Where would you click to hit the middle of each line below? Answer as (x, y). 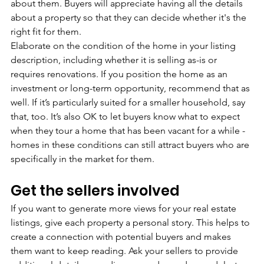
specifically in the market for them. (82, 159)
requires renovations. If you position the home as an (120, 74)
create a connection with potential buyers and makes (122, 237)
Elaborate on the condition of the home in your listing (124, 46)
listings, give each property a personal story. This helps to (131, 223)
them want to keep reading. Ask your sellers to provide (126, 251)
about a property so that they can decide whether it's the (130, 18)
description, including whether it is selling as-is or (115, 60)
